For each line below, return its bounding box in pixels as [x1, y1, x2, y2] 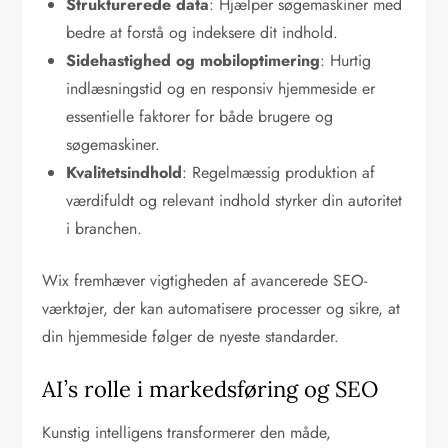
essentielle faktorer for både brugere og [66, 105, 334, 129]
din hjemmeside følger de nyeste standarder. [42, 325, 340, 349]
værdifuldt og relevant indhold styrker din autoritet [66, 189, 403, 213]
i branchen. [66, 217, 143, 241]
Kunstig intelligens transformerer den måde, [42, 421, 332, 445]
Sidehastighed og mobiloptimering [66, 49, 321, 73]
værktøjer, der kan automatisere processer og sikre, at [42, 297, 401, 321]
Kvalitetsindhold [66, 161, 183, 185]
